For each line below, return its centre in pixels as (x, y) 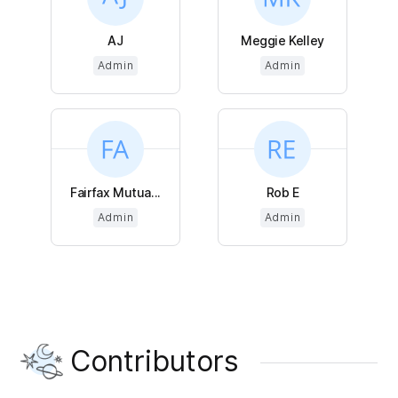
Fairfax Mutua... (115, 192)
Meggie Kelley (283, 40)
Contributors (155, 361)
